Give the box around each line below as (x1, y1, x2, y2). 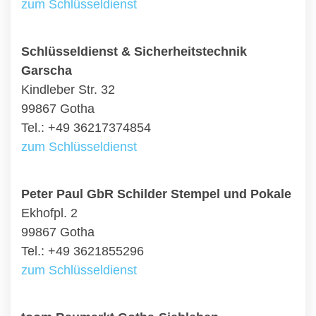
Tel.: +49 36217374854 (21, 121, 151, 135)
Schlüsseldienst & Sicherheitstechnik (21, 44, 247, 59)
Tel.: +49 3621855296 (21, 244, 144, 258)
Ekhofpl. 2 (21, 206, 78, 220)
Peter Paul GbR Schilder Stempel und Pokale (21, 187, 291, 201)
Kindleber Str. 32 (21, 83, 115, 97)
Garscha (21, 63, 72, 78)
